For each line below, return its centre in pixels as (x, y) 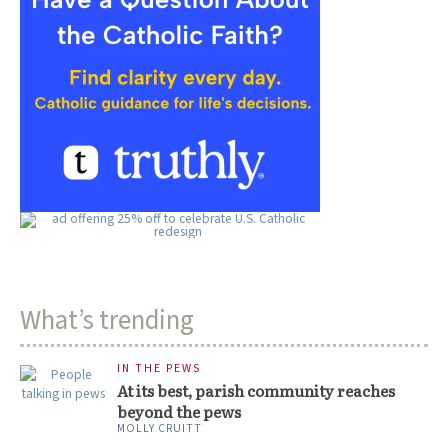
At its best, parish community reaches (256, 391)
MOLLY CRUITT (159, 429)
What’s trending (107, 321)
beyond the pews (179, 412)
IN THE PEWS (159, 369)
